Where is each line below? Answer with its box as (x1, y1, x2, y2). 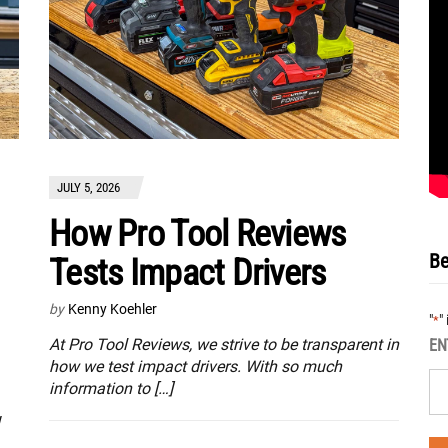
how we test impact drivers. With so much (49, 357, 342, 376)
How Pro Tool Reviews (49, 213, 346, 255)
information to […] (49, 379, 173, 398)
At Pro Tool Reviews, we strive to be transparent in (49, 335, 399, 354)
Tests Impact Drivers (49, 252, 326, 294)
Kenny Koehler (68, 301, 157, 317)
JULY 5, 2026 (57, 180, 120, 195)
